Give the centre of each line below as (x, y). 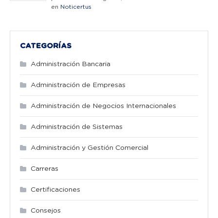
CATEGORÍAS (46, 46)
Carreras (45, 169)
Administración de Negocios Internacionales (103, 106)
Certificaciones (55, 190)
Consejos (46, 210)
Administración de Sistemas (77, 127)
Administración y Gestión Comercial (90, 148)
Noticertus (76, 7)
